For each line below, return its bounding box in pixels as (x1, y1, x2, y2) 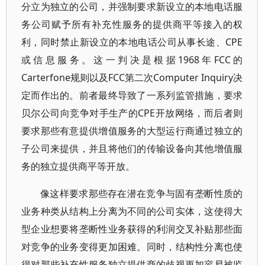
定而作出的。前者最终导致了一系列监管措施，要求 (21, 89, 243, 102)
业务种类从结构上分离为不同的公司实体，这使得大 (21, 205, 243, 218)
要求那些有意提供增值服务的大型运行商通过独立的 (21, 124, 243, 137)
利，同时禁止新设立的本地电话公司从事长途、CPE (21, 35, 243, 49)
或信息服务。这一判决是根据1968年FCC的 (21, 53, 243, 66)
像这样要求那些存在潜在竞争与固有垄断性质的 (40, 187, 243, 200)
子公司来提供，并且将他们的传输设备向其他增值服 (21, 142, 243, 155)
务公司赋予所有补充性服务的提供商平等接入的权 (21, 18, 243, 31)
